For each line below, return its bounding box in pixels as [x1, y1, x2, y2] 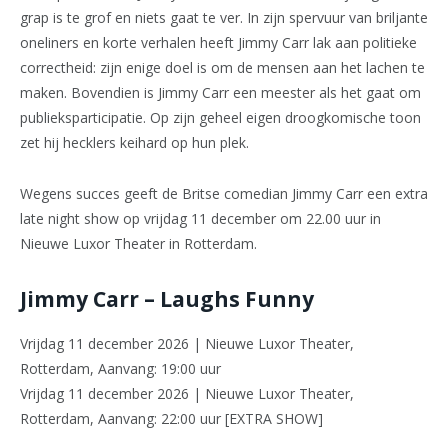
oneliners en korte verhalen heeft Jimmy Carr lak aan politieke [20, 32, 417, 52]
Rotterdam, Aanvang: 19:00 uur [20, 359, 221, 379]
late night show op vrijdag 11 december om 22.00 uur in [20, 208, 381, 228]
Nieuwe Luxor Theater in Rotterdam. [20, 233, 257, 253]
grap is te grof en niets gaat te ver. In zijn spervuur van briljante [20, 7, 428, 27]
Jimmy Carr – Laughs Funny [20, 285, 314, 314]
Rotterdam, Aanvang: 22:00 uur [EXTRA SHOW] [20, 409, 323, 429]
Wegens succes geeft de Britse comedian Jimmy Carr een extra [20, 183, 428, 203]
